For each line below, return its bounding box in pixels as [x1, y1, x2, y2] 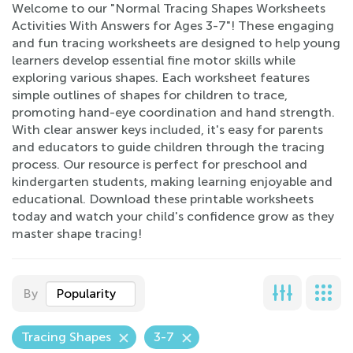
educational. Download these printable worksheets [12, 191, 314, 206]
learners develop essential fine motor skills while [12, 53, 295, 68]
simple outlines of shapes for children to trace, [12, 87, 288, 102]
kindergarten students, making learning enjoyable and [12, 174, 333, 189]
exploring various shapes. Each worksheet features [12, 70, 310, 85]
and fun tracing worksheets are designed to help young [12, 35, 340, 50]
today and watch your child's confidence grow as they [12, 209, 334, 224]
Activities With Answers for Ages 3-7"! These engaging [12, 18, 334, 33]
